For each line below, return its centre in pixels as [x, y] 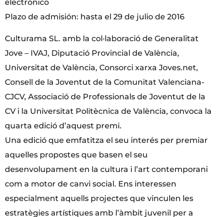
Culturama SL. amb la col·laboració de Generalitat [102, 38]
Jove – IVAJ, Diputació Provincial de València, [92, 53]
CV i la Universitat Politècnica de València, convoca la [108, 111]
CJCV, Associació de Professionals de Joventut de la [105, 96]
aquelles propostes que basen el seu [76, 155]
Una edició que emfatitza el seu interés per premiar [106, 140]
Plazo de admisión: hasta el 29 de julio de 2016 [95, 17]
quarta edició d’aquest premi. [63, 125]
